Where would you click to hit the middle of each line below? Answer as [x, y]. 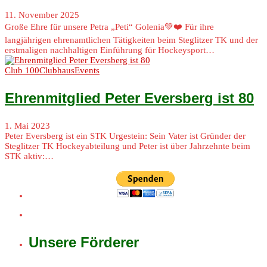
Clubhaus [57, 71]
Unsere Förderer [84, 243]
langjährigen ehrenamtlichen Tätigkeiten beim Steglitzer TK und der [131, 40]
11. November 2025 [42, 15]
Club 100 [22, 71]
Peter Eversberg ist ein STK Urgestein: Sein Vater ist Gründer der [125, 136]
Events [87, 71]
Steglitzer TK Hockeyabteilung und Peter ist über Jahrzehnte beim [128, 146]
